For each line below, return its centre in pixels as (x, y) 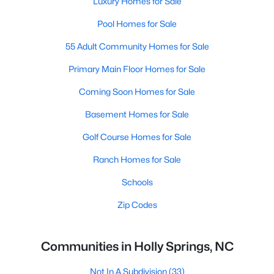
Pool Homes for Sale (137, 24)
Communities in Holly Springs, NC (137, 246)
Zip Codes (137, 205)
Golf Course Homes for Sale (137, 137)
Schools (137, 182)
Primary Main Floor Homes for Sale (137, 69)
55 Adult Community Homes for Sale (137, 46)
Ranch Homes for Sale (137, 159)
